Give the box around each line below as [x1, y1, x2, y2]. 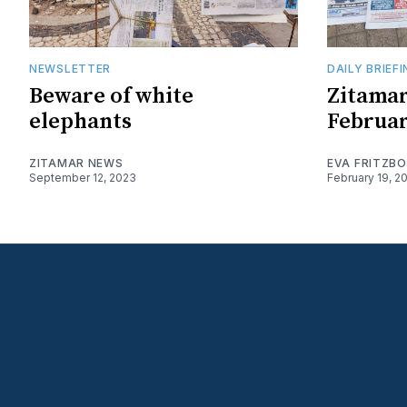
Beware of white [29, 82, 194, 110]
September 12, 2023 [29, 170, 136, 184]
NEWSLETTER [29, 61, 111, 75]
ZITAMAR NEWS [29, 155, 124, 170]
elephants [29, 107, 132, 135]
